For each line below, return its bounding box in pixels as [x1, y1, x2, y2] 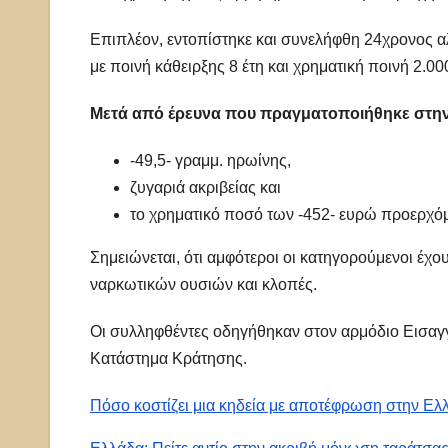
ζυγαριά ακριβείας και [130, 178, 281, 196]
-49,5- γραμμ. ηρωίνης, [130, 151, 291, 169]
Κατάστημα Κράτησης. [90, 349, 247, 367]
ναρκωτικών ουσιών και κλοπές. [90, 275, 317, 293]
